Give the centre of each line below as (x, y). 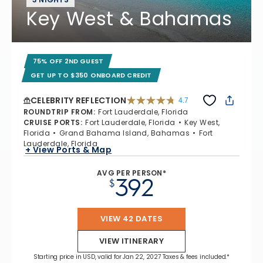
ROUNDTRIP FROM (58, 112)
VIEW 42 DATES (131, 219)
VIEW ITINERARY (131, 241)
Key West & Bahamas (129, 19)
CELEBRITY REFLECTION (79, 101)
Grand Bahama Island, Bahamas (124, 133)
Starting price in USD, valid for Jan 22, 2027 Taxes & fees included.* (131, 257)
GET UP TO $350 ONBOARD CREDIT (91, 75)
